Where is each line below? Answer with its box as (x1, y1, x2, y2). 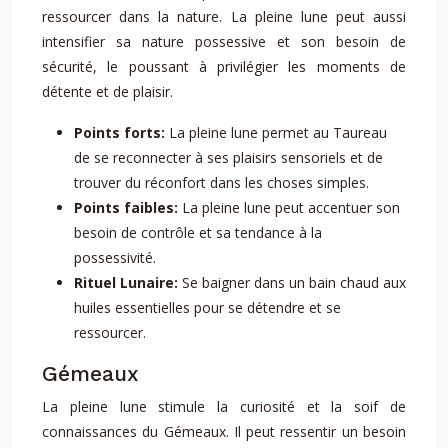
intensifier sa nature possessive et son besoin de (42, 32, 406, 51)
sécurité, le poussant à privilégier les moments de (42, 57, 406, 76)
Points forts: (74, 123, 169, 142)
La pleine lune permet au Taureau (169, 123, 387, 142)
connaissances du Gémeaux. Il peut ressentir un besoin (42, 422, 406, 441)
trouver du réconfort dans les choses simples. (74, 173, 369, 192)
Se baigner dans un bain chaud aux (182, 273, 406, 292)
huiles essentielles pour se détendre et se (74, 298, 341, 317)
